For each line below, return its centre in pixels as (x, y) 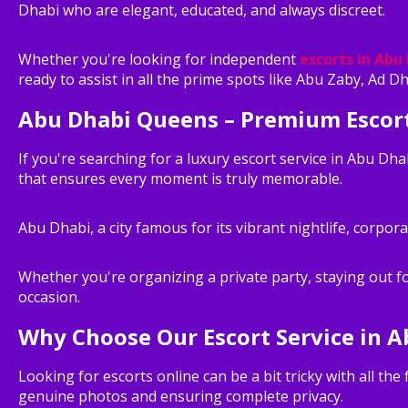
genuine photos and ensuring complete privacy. (181, 396)
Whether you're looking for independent (159, 59)
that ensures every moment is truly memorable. (180, 178)
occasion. (49, 296)
